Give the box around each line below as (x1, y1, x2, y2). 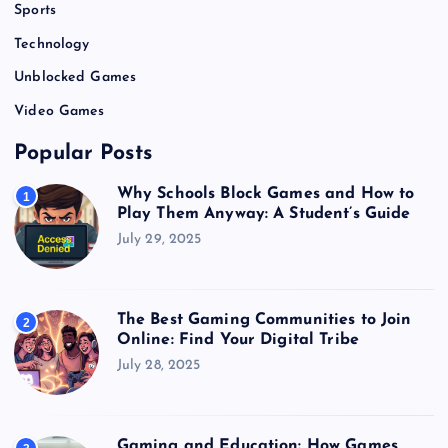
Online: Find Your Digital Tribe (116, 332, 360, 349)
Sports (14, 3, 56, 19)
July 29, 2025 (116, 231, 202, 247)
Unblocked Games (14, 70, 137, 86)
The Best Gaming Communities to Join (116, 312, 412, 329)
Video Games (14, 103, 105, 119)
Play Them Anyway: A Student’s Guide (116, 206, 411, 223)
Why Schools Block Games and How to (116, 186, 415, 203)
